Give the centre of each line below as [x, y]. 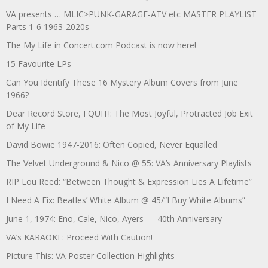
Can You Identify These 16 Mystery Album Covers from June [122, 82]
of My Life [26, 126]
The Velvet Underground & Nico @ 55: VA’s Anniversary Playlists [129, 163]
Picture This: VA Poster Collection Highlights [90, 255]
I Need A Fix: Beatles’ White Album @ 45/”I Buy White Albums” [126, 200]
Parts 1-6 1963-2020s [48, 26]
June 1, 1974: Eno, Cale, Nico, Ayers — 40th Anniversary [114, 218]
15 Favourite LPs [39, 63]
